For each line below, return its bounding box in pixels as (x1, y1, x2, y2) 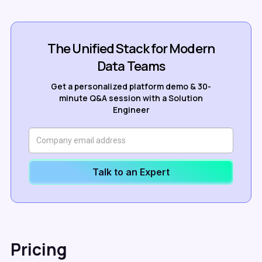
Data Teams (97, 57, 165, 75)
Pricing (11, 238, 67, 260)
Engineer (112, 104, 150, 115)
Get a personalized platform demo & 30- (51, 81, 211, 92)
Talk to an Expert (92, 166, 170, 178)
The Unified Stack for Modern (47, 40, 215, 57)
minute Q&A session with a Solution (59, 92, 203, 104)
